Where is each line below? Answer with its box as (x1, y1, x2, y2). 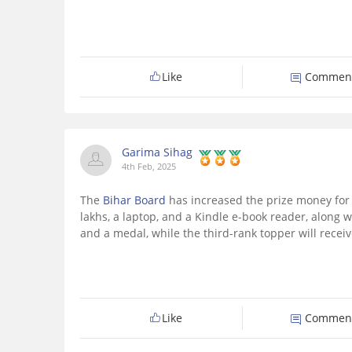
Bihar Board (103, 192, 169, 208)
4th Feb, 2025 (122, 160, 176, 173)
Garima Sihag (122, 145, 192, 160)
